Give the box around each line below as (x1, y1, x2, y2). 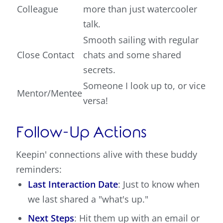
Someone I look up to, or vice (83, 80, 206, 92)
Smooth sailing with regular (83, 34, 199, 46)
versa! (83, 95, 108, 107)
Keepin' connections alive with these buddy (16, 148, 197, 161)
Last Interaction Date (28, 178, 118, 191)
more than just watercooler (83, 3, 197, 15)
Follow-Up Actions (16, 124, 147, 141)
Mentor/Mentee (17, 87, 82, 100)
